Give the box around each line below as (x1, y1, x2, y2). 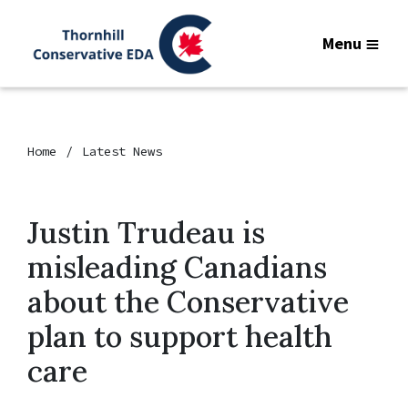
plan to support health (27, 318, 332, 355)
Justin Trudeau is (27, 214, 265, 251)
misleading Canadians (27, 249, 327, 286)
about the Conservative (27, 283, 349, 321)
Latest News (82, 143, 162, 159)
